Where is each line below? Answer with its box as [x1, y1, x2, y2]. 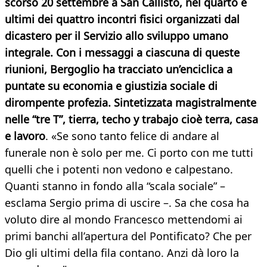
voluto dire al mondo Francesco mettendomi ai [5, 212, 243, 227]
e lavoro [5, 129, 45, 144]
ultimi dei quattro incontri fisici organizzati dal [5, 12, 240, 27]
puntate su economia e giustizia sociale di [5, 79, 218, 94]
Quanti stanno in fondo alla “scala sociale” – [5, 179, 225, 194]
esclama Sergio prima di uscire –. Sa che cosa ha [5, 195, 249, 210]
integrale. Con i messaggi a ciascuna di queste [5, 45, 240, 60]
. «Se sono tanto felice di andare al [45, 129, 219, 144]
